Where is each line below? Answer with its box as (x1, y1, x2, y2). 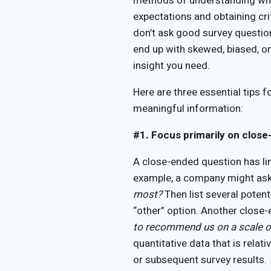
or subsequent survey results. (133, 252, 269, 267)
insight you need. (133, 57, 212, 73)
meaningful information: (133, 100, 243, 116)
